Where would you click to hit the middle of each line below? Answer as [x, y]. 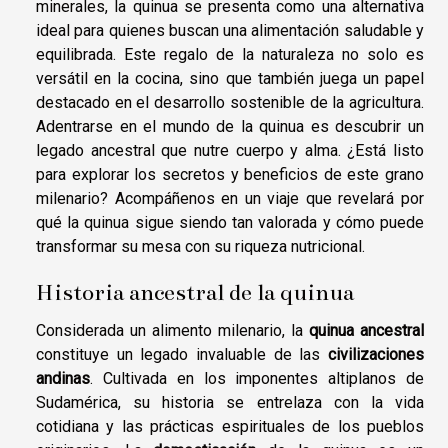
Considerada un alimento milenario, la [172, 331]
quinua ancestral [366, 331]
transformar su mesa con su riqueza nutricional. [200, 246]
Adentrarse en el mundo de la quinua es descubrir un [230, 126]
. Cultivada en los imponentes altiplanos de [257, 379]
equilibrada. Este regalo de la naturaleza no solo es [230, 54]
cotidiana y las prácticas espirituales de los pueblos [230, 427]
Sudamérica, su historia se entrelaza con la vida [230, 403]
